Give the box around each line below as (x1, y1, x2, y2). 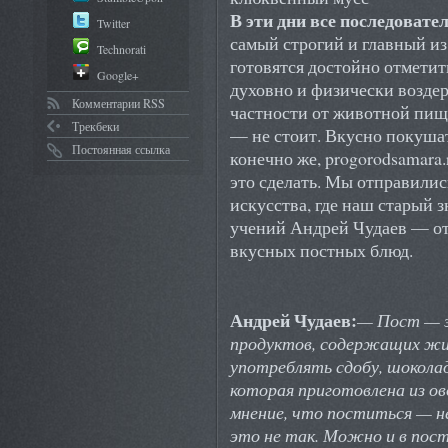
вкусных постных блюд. (230, 238, 413, 262)
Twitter (97, 14, 130, 31)
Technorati (97, 40, 146, 57)
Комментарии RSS (71, 94, 165, 111)
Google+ (97, 66, 139, 83)
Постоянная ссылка (71, 140, 170, 157)
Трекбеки (71, 117, 119, 134)
